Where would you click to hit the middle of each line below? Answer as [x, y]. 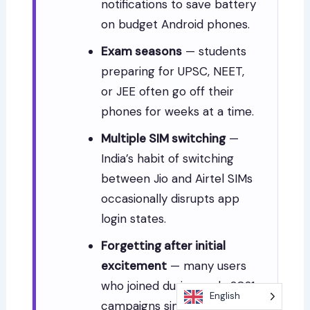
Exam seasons [142, 52]
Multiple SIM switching [164, 139]
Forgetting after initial [164, 246]
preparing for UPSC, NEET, [173, 72]
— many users [207, 266]
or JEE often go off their [168, 92]
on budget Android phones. [176, 25]
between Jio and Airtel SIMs [177, 179]
